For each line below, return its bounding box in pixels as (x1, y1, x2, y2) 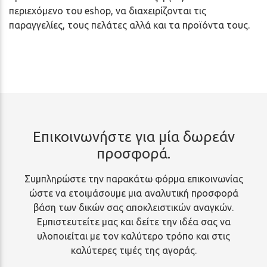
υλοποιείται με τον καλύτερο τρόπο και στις (37, 230, 230, 241)
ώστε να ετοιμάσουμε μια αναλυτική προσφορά (29, 187, 238, 198)
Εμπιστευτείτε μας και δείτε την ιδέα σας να (36, 216, 231, 227)
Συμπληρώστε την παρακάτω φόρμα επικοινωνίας (24, 173, 243, 184)
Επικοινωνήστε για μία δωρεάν (32, 128, 235, 145)
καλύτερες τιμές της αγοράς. (70, 244, 197, 256)
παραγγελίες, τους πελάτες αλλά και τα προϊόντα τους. (9, 19, 250, 30)
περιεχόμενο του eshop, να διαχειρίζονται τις (9, 5, 206, 16)
